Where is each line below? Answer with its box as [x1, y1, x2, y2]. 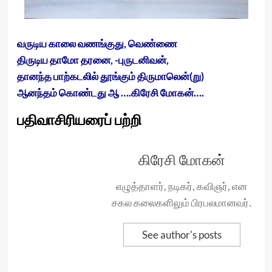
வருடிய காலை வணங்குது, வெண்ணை [16, 37, 177, 50]
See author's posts [141, 228, 222, 241]
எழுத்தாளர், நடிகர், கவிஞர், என [116, 180, 247, 192]
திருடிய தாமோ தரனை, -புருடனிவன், [16, 53, 169, 66]
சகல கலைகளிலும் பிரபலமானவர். [112, 196, 251, 209]
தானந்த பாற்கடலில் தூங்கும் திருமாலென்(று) [16, 70, 204, 83]
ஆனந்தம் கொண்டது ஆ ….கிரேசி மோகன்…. [16, 86, 204, 99]
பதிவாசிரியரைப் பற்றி [16, 110, 141, 131]
